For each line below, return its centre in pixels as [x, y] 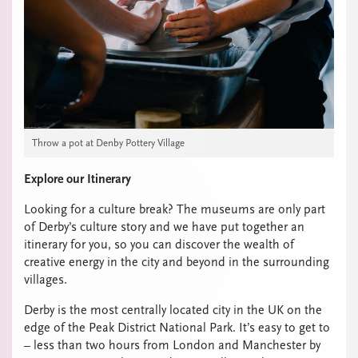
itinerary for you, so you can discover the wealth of [159, 244]
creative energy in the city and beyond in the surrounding [177, 262]
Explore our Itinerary [78, 179]
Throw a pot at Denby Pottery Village [108, 142]
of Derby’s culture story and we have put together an [164, 227]
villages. [46, 279]
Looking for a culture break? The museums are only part [175, 209]
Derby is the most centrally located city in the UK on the [173, 310]
